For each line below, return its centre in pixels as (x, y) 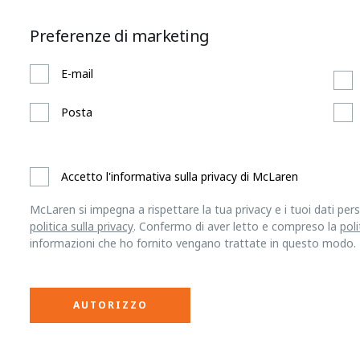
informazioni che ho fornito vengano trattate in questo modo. (193, 243)
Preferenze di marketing (120, 35)
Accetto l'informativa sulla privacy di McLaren (180, 176)
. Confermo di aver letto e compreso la (237, 226)
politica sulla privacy (82, 226)
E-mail (78, 73)
